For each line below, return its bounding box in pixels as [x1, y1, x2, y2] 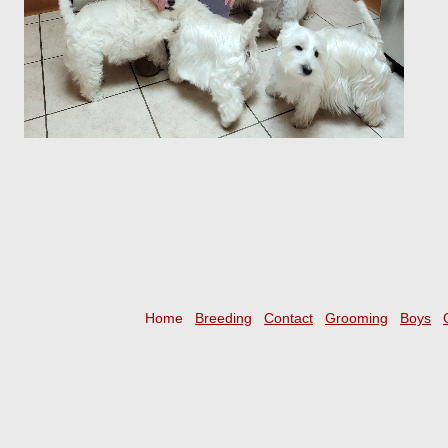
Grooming [325, 310, 388, 326]
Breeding [195, 310, 252, 326]
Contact [264, 310, 313, 326]
